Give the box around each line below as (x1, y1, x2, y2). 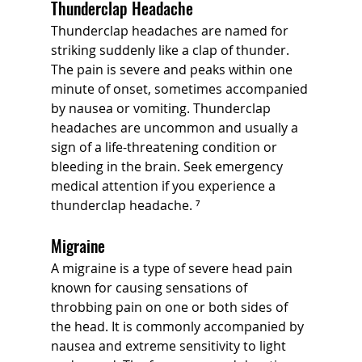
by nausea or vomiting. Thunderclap (50, 99, 274, 117)
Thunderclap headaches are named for (50, 21, 292, 40)
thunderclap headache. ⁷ (50, 196, 200, 214)
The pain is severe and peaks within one (50, 60, 296, 78)
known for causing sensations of (50, 278, 250, 297)
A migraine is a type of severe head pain (50, 259, 296, 277)
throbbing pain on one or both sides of (50, 297, 291, 316)
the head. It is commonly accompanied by (50, 317, 307, 335)
